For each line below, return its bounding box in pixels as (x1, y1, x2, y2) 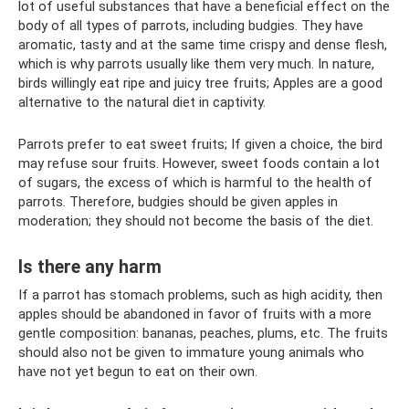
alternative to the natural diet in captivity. (18, 93, 266, 110)
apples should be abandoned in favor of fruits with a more (18, 305, 372, 322)
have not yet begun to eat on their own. (18, 362, 257, 380)
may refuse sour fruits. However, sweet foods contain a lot (18, 154, 380, 172)
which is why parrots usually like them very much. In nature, (18, 55, 374, 72)
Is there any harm (18, 256, 162, 278)
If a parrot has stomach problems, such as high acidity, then (18, 286, 383, 303)
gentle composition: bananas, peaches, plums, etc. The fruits (18, 324, 388, 341)
